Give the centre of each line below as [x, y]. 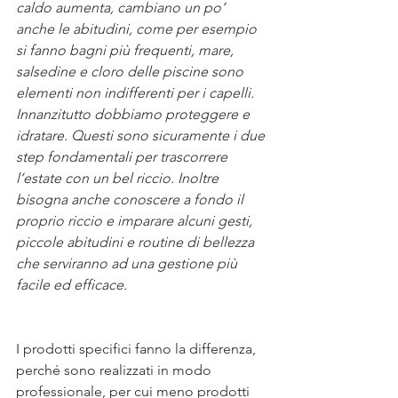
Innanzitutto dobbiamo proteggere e [135, 114]
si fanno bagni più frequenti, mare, [127, 50]
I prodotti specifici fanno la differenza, [138, 349]
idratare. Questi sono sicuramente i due [142, 135]
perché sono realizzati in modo [115, 370]
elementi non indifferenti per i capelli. [137, 93]
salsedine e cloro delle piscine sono [131, 72]
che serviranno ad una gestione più [128, 263]
